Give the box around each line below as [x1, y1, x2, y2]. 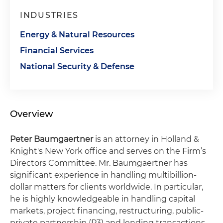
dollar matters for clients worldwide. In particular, [10, 182, 203, 192]
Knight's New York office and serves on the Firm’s [10, 146, 206, 156]
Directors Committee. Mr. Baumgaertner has [10, 158, 188, 168]
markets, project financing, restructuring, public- [10, 206, 204, 216]
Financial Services [20, 46, 94, 55]
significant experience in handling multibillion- [10, 170, 197, 180]
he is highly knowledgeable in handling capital [10, 194, 195, 204]
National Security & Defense [20, 62, 134, 71]
